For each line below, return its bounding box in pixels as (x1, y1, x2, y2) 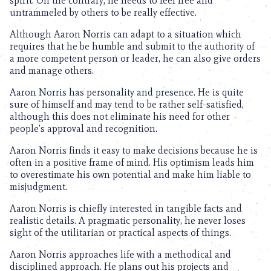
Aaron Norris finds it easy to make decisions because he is (10, 145, 258, 156)
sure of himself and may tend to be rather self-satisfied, (10, 99, 244, 110)
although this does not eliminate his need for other (10, 111, 230, 122)
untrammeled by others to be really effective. (10, 7, 197, 18)
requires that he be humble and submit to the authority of (10, 41, 255, 52)
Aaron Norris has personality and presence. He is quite (10, 87, 244, 98)
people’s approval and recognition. (10, 123, 157, 134)
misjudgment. (10, 181, 67, 192)
